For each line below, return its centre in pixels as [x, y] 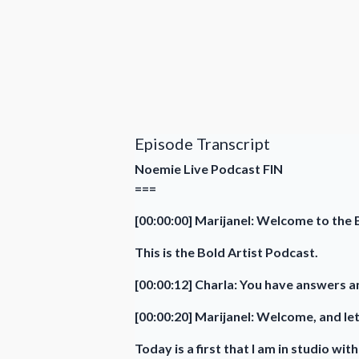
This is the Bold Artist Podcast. [226, 252]
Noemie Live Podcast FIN [209, 168]
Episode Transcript [202, 143]
